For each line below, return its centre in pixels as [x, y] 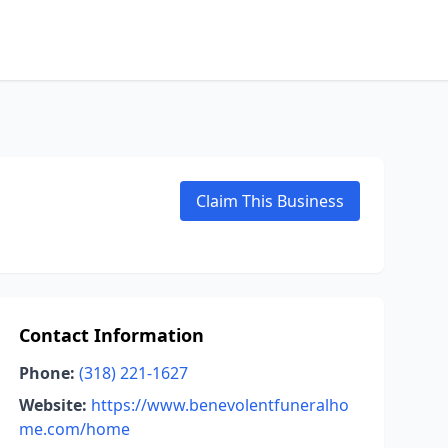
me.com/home [74, 429]
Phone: [46, 373]
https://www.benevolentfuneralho [219, 405]
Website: [52, 405]
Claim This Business [270, 201]
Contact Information [111, 335]
